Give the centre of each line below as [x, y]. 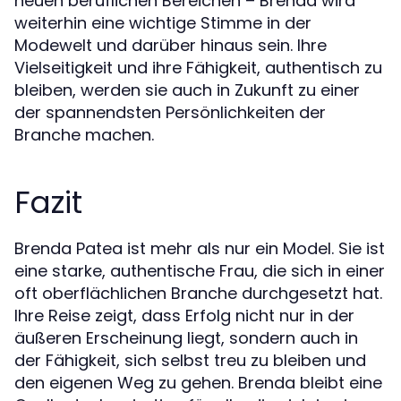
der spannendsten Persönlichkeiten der [170, 112]
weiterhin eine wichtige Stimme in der [163, 22]
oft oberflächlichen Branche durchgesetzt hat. [198, 293]
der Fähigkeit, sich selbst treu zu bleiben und [190, 360]
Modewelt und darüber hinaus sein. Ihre [171, 45]
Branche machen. [84, 134]
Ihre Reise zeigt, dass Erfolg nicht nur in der [184, 315]
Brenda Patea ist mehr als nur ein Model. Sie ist [200, 248]
